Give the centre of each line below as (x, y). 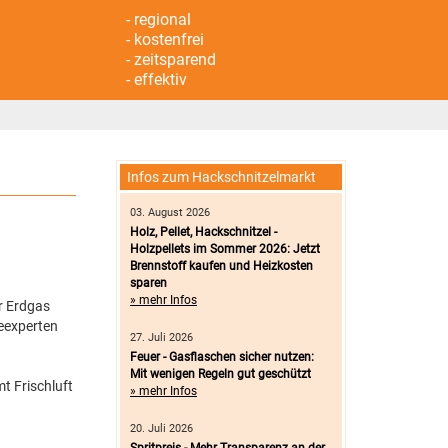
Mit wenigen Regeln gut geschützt (220, 374)
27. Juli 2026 (161, 337)
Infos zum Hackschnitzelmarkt (221, 177)
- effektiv (156, 79)
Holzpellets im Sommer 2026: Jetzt (225, 249)
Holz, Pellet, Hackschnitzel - (203, 232)
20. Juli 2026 (161, 428)
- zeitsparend (171, 59)
